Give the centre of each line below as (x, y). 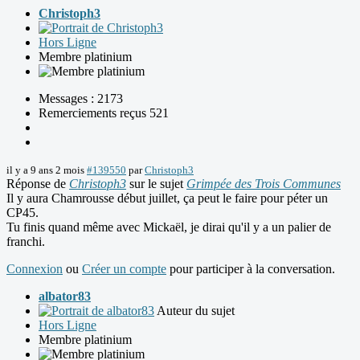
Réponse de (38, 184)
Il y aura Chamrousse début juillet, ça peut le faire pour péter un (167, 198)
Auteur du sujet (196, 311)
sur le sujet (156, 184)
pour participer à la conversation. (251, 269)
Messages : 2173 (81, 99)
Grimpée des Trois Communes (264, 184)
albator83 (65, 297)
